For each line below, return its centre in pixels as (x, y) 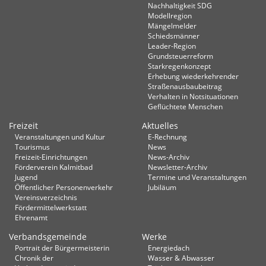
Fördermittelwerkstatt (51, 207)
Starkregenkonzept (179, 66)
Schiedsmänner (174, 36)
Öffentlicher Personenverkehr (64, 187)
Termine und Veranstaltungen (197, 177)
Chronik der (34, 258)
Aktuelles (160, 126)
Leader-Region (172, 46)
